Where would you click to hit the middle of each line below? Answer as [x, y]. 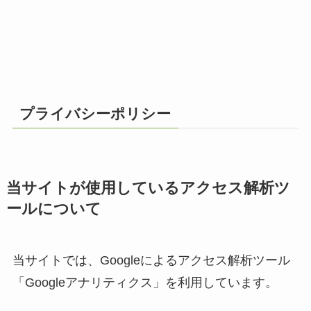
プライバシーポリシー [95, 114]
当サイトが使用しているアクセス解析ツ [148, 188]
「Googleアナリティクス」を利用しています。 [145, 283]
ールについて [53, 209]
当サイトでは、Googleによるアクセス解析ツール [151, 261]
